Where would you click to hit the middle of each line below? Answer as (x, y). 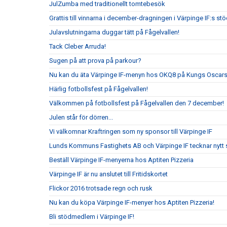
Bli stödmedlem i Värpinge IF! (92, 217)
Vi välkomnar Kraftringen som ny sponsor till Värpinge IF (131, 131)
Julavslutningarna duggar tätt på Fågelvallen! (114, 32)
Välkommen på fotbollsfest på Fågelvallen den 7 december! (137, 103)
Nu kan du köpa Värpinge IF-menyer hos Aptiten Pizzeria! (132, 202)
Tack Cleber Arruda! (78, 46)
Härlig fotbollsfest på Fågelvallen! (99, 89)
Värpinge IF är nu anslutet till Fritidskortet (108, 174)
